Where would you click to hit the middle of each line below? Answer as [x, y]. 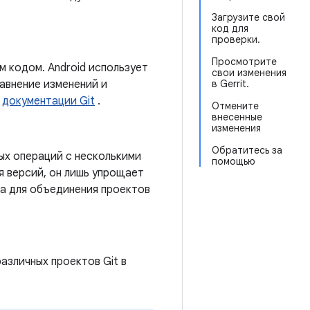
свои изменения [249, 73]
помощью [234, 161]
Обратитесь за [247, 150]
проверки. [236, 39]
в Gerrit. [230, 84]
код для [230, 28]
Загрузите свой [248, 17]
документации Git [48, 101]
